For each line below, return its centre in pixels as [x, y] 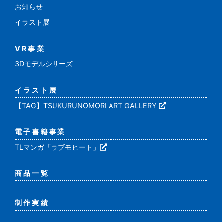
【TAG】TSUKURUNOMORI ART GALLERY [87, 105]
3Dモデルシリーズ [44, 63]
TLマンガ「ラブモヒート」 [57, 147]
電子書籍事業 [41, 131]
